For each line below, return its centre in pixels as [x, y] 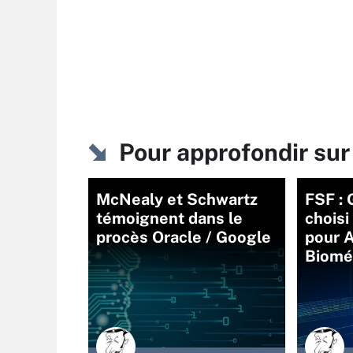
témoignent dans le [169, 218]
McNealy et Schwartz [177, 199]
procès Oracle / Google [184, 237]
